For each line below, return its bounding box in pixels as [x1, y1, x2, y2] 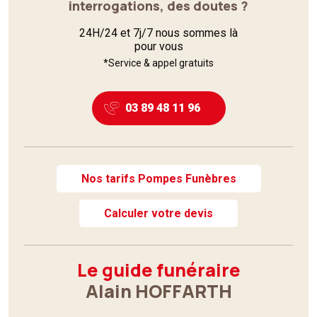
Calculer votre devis [104, 206, 213, 220]
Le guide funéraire [76, 257, 241, 282]
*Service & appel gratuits [103, 57, 214, 69]
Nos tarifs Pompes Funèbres [81, 171, 236, 185]
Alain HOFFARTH [85, 278, 232, 304]
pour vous [134, 39, 183, 53]
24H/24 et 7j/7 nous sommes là [79, 25, 238, 40]
